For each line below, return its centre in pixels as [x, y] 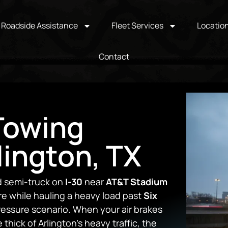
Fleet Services [137, 25]
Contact [114, 56]
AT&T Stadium [137, 182]
